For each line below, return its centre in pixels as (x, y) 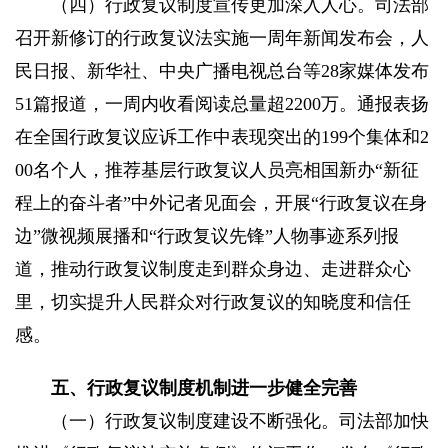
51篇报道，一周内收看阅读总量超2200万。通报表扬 (222, 104)
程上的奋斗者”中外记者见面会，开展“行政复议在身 (221, 203)
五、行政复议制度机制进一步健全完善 (204, 388)
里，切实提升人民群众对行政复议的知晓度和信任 (213, 302)
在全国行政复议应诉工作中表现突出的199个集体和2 (222, 137)
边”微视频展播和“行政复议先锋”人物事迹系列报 (207, 236)
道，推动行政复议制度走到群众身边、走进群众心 (213, 269)
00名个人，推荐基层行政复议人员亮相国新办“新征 (217, 170)
